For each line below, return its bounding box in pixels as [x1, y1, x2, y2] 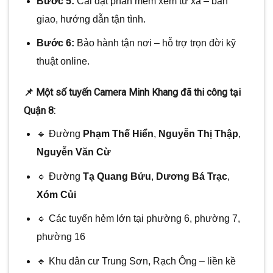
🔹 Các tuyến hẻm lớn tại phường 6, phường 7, [36, 213, 240, 224]
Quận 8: [24, 104, 55, 116]
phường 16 [36, 232, 85, 243]
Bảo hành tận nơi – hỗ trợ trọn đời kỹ [74, 38, 236, 49]
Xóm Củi [36, 189, 76, 200]
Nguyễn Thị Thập [158, 128, 238, 139]
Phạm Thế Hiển [82, 128, 154, 139]
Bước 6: [36, 38, 74, 49]
